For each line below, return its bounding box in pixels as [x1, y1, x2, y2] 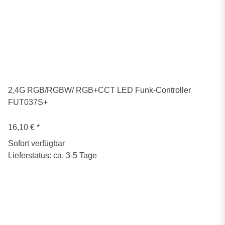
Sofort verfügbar [8, 139, 65, 148]
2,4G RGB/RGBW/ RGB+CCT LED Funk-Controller [8, 86, 191, 95]
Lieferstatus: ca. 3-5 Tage [8, 151, 97, 160]
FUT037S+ [8, 98, 48, 107]
